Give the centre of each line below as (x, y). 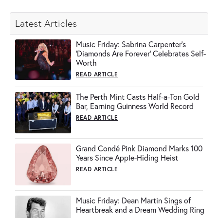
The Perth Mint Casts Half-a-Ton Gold (138, 97)
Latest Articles (46, 23)
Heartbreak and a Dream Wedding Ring (140, 210)
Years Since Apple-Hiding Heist (127, 158)
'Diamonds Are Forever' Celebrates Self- (141, 54)
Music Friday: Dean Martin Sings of (134, 200)
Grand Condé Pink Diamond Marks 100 (139, 148)
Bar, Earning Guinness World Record (135, 106)
